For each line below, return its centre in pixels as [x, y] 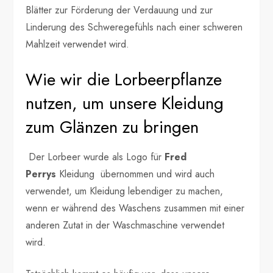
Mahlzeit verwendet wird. [78, 44]
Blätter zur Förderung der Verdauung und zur [119, 10]
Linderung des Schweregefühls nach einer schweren [134, 27]
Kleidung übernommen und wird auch [136, 174]
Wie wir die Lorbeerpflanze [124, 79]
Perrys [41, 174]
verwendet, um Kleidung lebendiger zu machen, [125, 191]
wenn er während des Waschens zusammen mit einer [135, 208]
